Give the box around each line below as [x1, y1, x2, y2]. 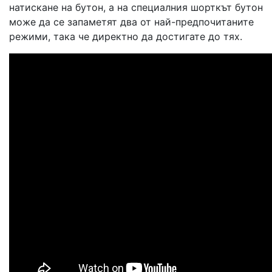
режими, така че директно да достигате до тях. [9, 30, 242, 42]
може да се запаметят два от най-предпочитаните [9, 16, 254, 28]
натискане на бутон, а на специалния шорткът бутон [9, 1, 263, 13]
